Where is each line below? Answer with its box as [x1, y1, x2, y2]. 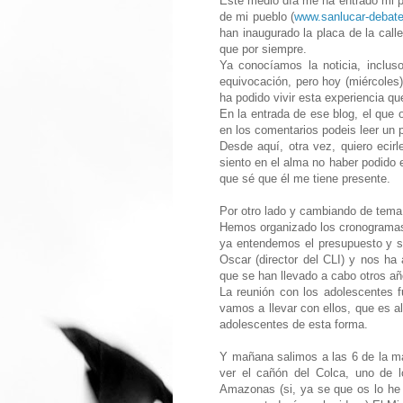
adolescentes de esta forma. [219, 318, 368, 332]
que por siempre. [219, 42, 307, 57]
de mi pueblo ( [219, 10, 294, 24]
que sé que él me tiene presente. [219, 172, 390, 186]
